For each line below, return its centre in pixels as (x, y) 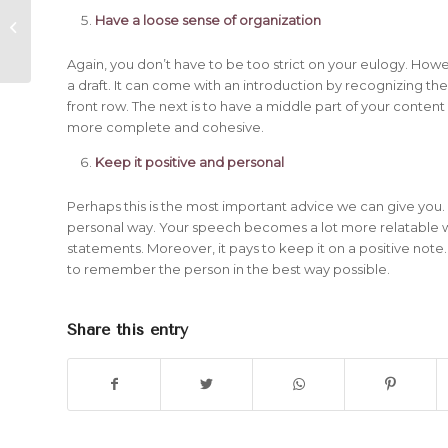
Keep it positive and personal (189, 161)
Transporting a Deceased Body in (143, 17)
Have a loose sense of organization (208, 19)
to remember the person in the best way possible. (228, 268)
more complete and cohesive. (165, 126)
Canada (60, 38)
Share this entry (127, 329)
